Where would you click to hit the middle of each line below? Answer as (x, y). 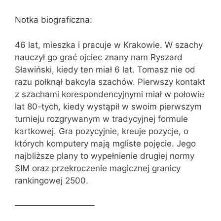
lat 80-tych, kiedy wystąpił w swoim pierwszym (108, 106)
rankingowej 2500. (52, 180)
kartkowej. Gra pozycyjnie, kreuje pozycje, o (102, 131)
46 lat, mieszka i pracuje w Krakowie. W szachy (109, 45)
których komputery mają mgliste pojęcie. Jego (105, 143)
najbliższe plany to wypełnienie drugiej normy (105, 156)
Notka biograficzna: (54, 20)
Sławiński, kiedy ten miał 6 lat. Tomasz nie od (105, 69)
